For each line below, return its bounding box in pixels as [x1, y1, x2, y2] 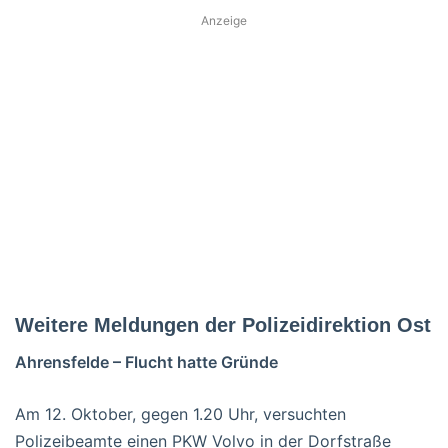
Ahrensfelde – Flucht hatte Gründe [15, 351, 278, 372]
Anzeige [201, 12, 247, 28]
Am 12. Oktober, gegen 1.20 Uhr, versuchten [15, 403, 346, 424]
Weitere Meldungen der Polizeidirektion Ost [15, 313, 431, 336]
